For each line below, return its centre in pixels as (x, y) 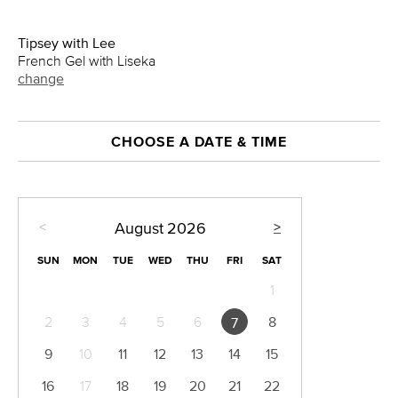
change (41, 78)
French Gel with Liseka (87, 60)
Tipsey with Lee (67, 43)
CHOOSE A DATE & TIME (199, 141)
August (139, 229)
